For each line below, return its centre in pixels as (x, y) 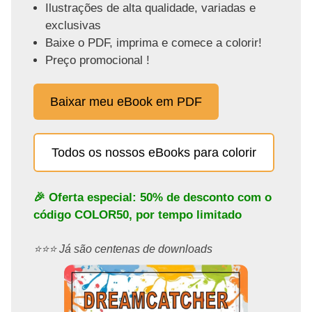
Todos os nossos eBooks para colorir (154, 152)
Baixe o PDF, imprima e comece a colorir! (153, 42)
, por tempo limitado (185, 214)
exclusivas (73, 25)
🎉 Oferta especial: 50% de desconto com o (153, 197)
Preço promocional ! (97, 60)
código (54, 214)
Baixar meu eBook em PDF (126, 102)
